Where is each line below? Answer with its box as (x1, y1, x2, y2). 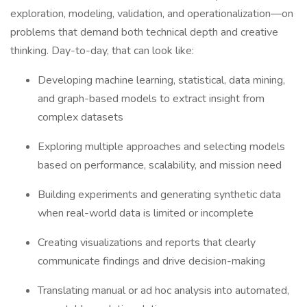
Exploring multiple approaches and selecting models (38, 139, 285, 154)
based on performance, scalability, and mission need (38, 158, 282, 173)
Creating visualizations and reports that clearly (38, 235, 256, 250)
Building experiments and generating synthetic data (38, 187, 281, 202)
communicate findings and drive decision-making (38, 254, 265, 269)
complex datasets (38, 110, 123, 125)
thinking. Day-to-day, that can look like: (10, 43, 197, 58)
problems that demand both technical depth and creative (10, 25, 278, 40)
